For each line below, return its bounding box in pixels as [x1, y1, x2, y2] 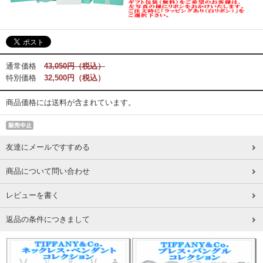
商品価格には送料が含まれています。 [6, 98, 136, 107]
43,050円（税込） [44, 62, 105, 70]
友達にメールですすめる [6, 143, 90, 151]
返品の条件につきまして [6, 215, 90, 224]
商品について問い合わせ [6, 167, 90, 176]
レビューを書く [6, 191, 59, 200]
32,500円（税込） [44, 73, 105, 82]
